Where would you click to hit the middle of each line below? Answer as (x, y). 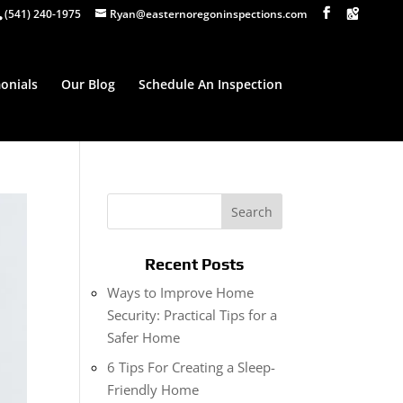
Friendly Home (153, 389)
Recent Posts (195, 264)
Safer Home (144, 337)
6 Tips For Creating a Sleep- (192, 367)
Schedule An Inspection (210, 84)
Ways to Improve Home (181, 292)
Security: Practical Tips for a (193, 315)
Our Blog (88, 84)
